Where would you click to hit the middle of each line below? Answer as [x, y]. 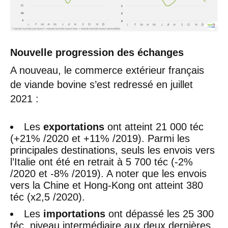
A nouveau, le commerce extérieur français [107, 70]
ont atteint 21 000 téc [154, 126]
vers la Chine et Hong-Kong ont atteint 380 [107, 185]
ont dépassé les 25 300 [160, 213]
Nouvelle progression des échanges [97, 52]
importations [74, 213]
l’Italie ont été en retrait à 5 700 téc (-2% [102, 162]
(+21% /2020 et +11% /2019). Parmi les [100, 138]
